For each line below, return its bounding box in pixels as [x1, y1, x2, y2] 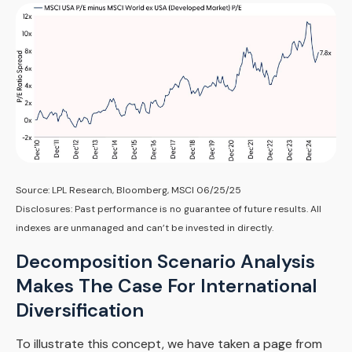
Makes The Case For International [16, 273, 317, 299]
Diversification [16, 298, 144, 323]
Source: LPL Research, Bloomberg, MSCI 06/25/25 [16, 184, 241, 197]
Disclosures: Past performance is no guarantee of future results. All [16, 203, 321, 216]
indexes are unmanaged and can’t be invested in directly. [16, 222, 273, 235]
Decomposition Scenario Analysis [16, 249, 315, 274]
